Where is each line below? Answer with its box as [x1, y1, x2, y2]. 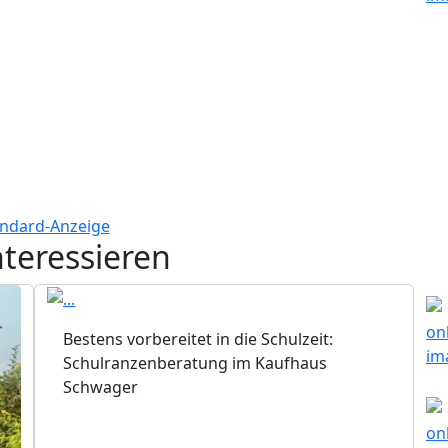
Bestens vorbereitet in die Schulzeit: [63, 328, 333, 351]
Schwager [63, 376, 138, 399]
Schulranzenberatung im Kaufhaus [63, 352, 327, 375]
